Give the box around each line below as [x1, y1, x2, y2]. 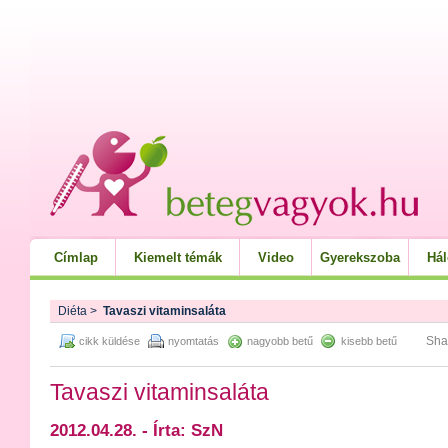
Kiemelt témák [134, 250, 222, 265]
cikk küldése [79, 335, 140, 347]
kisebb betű [341, 335, 397, 347]
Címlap [54, 250, 98, 265]
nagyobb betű [247, 335, 313, 347]
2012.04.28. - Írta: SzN [50, 421, 223, 440]
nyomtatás [168, 335, 219, 347]
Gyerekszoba [320, 250, 400, 265]
